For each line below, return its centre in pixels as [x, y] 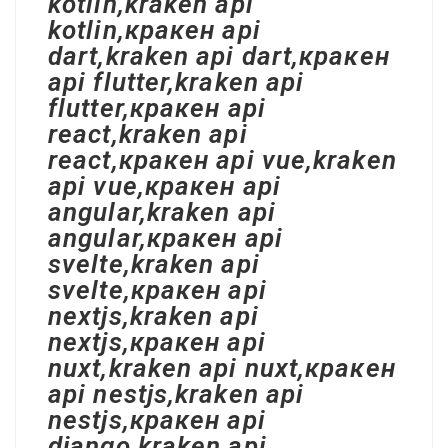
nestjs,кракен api [157, 420]
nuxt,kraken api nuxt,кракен [222, 368]
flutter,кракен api [157, 108]
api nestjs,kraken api [176, 394]
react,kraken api [148, 134]
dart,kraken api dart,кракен [219, 56]
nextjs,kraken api [153, 316]
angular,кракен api [165, 238]
